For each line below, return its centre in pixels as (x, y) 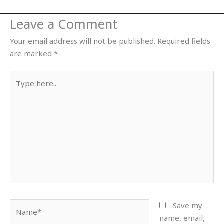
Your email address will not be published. (83, 41)
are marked (32, 53)
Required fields (184, 41)
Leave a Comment (64, 24)
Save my (187, 206)
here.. (19, 89)
